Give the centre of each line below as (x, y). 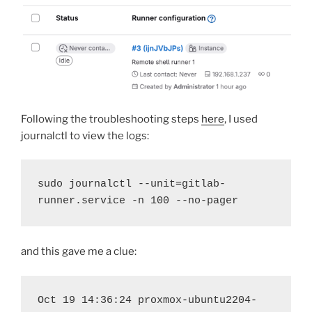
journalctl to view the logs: (85, 135)
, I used (241, 119)
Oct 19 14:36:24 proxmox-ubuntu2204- (147, 300)
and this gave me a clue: (79, 252)
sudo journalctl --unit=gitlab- (132, 185)
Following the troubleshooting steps (111, 119)
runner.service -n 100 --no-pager (138, 201)
